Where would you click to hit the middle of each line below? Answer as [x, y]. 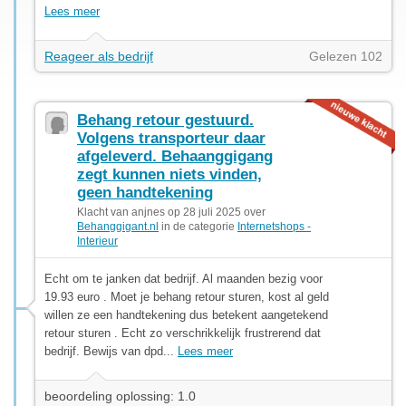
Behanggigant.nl [118, 226]
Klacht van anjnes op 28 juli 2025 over [171, 212]
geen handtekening [145, 192]
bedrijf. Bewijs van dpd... [111, 351]
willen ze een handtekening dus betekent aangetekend [186, 314]
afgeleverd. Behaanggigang [175, 156]
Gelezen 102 [346, 56]
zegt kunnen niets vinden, [169, 174]
